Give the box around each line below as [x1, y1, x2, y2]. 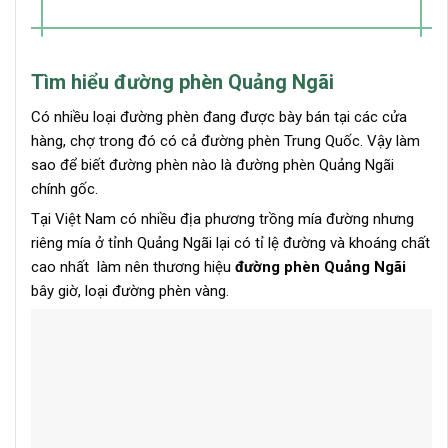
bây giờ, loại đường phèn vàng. [31, 281, 229, 300]
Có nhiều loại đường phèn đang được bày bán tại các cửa [31, 107, 407, 126]
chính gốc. [31, 179, 98, 198]
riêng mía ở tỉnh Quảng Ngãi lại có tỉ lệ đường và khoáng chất [31, 233, 430, 252]
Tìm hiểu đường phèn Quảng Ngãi [31, 69, 334, 94]
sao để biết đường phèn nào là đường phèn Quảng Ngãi [31, 155, 394, 174]
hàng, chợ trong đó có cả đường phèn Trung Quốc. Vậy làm [31, 131, 420, 150]
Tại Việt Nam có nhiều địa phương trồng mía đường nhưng [31, 209, 414, 228]
